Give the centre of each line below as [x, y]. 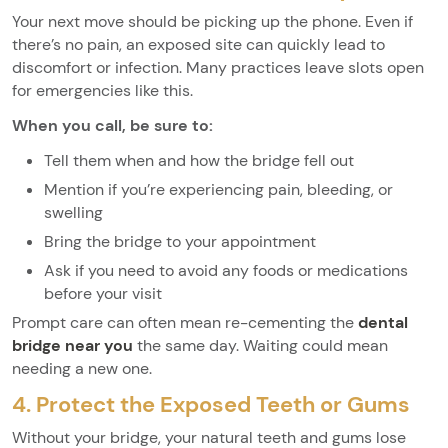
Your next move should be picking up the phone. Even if [212, 21]
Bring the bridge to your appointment [180, 241]
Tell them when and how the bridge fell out [199, 160]
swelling [73, 212]
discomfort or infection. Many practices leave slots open [218, 67]
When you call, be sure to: [112, 125]
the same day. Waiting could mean [262, 345]
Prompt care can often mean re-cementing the [185, 322]
